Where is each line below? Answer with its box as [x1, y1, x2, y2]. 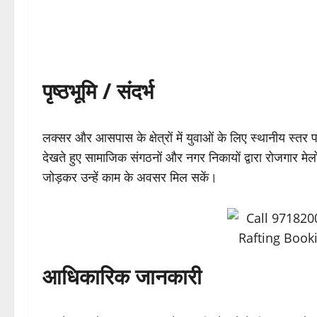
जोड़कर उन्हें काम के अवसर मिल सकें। [42, 168, 217, 186]
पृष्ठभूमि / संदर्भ [42, 76, 154, 106]
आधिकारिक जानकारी [42, 262, 202, 292]
